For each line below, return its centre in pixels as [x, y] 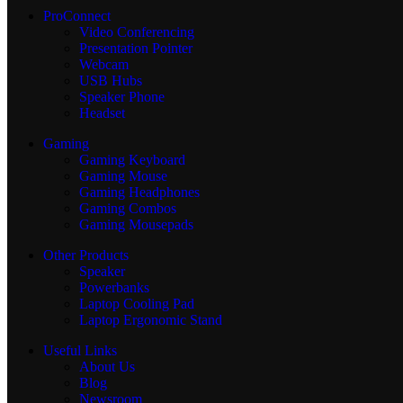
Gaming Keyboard [132, 159]
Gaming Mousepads [136, 224]
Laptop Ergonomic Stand [151, 319]
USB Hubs [111, 80]
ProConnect [77, 15]
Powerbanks [114, 287]
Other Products [86, 255]
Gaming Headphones [139, 192]
